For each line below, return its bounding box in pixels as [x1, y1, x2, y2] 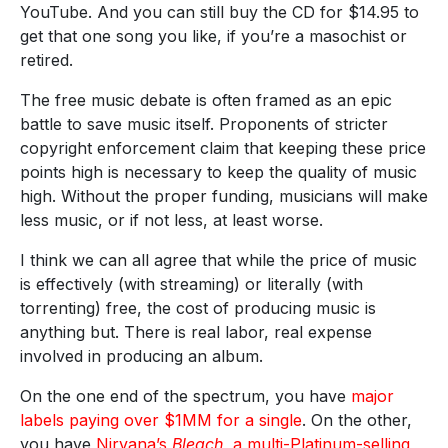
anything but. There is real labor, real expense [20, 321, 372, 342]
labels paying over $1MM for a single [20, 409, 302, 430]
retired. [20, 49, 73, 70]
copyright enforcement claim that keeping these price [20, 137, 426, 158]
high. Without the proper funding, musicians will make [20, 185, 428, 206]
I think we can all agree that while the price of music [20, 249, 417, 270]
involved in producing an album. [20, 345, 263, 366]
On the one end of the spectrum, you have [20, 385, 351, 406]
